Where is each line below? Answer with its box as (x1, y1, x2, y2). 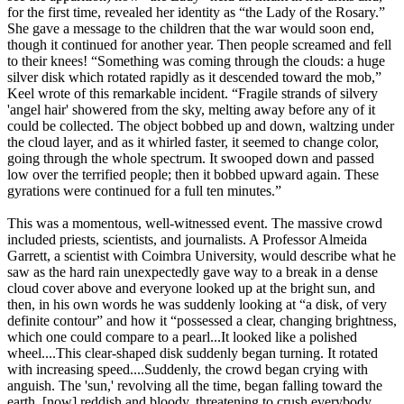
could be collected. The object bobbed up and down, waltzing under (7, 118, 394, 134)
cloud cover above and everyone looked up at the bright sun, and (7, 280, 375, 297)
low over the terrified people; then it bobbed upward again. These (7, 167, 379, 183)
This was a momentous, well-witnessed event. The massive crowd (7, 216, 382, 232)
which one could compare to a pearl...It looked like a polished (7, 329, 357, 345)
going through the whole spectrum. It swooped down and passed (7, 151, 374, 167)
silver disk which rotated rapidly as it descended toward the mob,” (7, 69, 381, 86)
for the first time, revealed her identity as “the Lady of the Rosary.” (7, 5, 385, 21)
